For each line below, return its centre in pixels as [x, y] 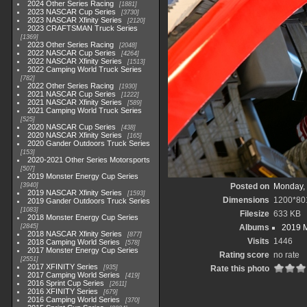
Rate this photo [240, 269]
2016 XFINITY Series [63, 291]
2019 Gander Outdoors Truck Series [89, 201]
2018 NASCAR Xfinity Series [75, 234]
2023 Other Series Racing [71, 45]
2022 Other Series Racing [71, 86]
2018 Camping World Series [74, 242]
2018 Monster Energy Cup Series [83, 217]
